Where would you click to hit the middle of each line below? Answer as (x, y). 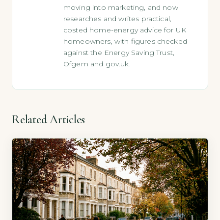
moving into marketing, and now (121, 8)
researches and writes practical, (118, 19)
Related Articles (49, 120)
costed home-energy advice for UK (125, 30)
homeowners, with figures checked (125, 41)
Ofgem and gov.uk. (97, 64)
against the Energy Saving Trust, (119, 53)
